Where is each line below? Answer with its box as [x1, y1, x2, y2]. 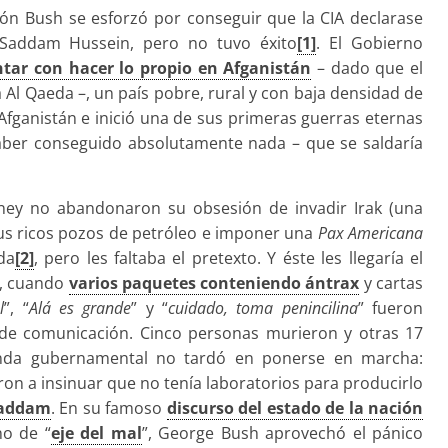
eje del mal [50, 422, 142, 445]
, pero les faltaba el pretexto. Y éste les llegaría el [33, 247, 423, 270]
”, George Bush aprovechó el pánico [141, 422, 424, 445]
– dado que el [311, 57, 424, 80]
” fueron [357, 297, 424, 320]
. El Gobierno [316, 32, 424, 55]
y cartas [359, 272, 424, 295]
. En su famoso [50, 397, 167, 420]
